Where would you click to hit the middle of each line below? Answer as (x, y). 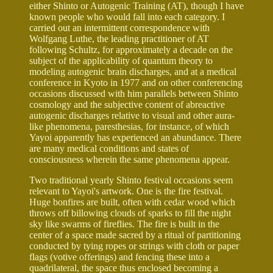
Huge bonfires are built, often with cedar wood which (132, 202)
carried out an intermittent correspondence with (119, 27)
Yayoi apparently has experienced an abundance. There (135, 137)
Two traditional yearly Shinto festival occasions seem (131, 180)
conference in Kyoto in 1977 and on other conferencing (136, 82)
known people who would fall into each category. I (127, 16)
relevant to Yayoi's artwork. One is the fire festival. (126, 191)
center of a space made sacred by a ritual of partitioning (135, 235)
